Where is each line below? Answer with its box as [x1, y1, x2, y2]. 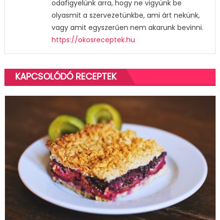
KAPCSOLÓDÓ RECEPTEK [15, 70, 116, 82]
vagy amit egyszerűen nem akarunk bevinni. [51, 23, 203, 32]
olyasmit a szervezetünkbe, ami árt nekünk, [51, 10, 200, 20]
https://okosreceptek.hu [51, 35, 135, 45]
